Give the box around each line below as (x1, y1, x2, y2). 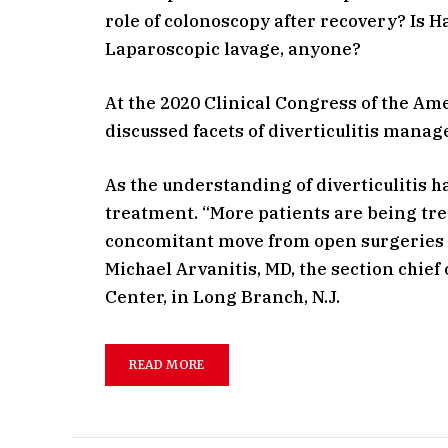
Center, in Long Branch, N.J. (105, 286, 341, 309)
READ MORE (129, 356, 205, 372)
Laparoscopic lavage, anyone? (105, 38, 362, 60)
